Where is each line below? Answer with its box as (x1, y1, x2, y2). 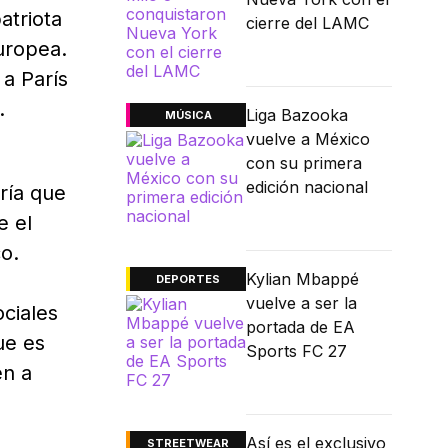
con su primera (246, 153, 362, 174)
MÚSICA (164, 108, 212, 123)
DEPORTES (156, 272, 220, 287)
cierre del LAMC (246, 13, 369, 34)
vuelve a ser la (246, 293, 357, 314)
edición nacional (246, 177, 368, 198)
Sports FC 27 (246, 341, 347, 362)
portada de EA (246, 317, 355, 338)
